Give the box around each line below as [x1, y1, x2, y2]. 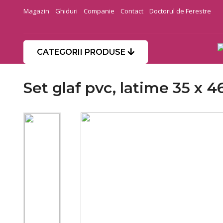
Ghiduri [55, 6, 78, 15]
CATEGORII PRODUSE [37, 47, 127, 57]
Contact [120, 6, 143, 15]
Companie [84, 6, 114, 15]
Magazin [23, 6, 49, 15]
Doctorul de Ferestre [149, 6, 211, 15]
